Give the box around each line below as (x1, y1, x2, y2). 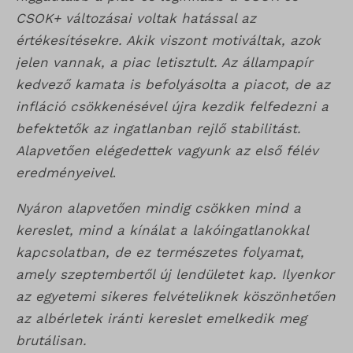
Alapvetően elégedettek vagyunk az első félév (16, 143, 318, 159)
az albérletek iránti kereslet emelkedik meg (16, 310, 307, 327)
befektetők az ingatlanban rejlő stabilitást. (16, 121, 301, 137)
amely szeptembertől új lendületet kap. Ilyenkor (16, 266, 334, 283)
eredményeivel (16, 165, 113, 181)
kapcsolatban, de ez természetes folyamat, (16, 244, 304, 261)
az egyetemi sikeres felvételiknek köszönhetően (16, 288, 336, 305)
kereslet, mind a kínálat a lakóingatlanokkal (16, 222, 308, 239)
